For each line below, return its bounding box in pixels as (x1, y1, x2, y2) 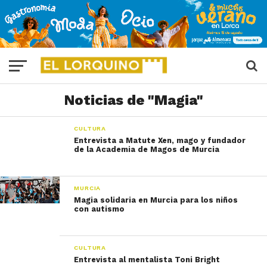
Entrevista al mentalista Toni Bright (74, 255, 221, 264)
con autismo (74, 204, 125, 213)
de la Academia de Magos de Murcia (74, 145, 220, 154)
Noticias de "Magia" (64, 92, 203, 108)
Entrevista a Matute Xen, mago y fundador (74, 136, 246, 145)
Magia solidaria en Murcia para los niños (74, 195, 238, 204)
